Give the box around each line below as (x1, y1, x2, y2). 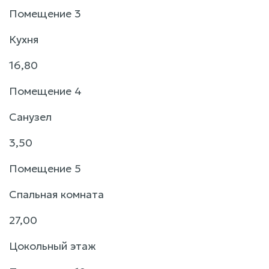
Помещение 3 (9, 6, 81, 20)
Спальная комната (9, 187, 104, 201)
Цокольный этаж (9, 238, 96, 253)
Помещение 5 (9, 161, 81, 175)
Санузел (9, 109, 52, 124)
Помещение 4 (9, 83, 82, 98)
